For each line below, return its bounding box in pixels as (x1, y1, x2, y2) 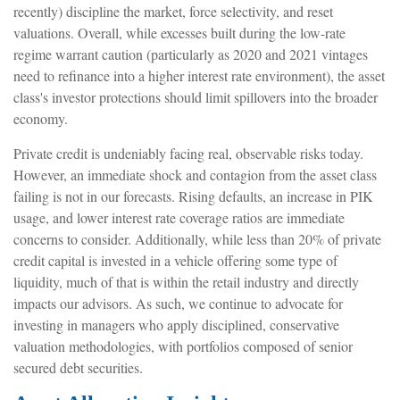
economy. (13, 108, 68, 128)
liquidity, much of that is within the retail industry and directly (13, 271, 359, 291)
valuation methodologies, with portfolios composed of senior (13, 336, 353, 355)
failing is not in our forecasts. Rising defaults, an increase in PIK (13, 186, 373, 205)
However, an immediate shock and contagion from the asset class (13, 164, 377, 184)
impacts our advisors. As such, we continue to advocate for (13, 293, 343, 312)
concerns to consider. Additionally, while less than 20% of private (13, 229, 381, 248)
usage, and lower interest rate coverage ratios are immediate (13, 207, 345, 227)
